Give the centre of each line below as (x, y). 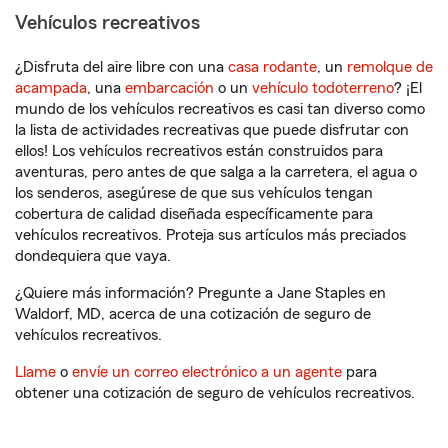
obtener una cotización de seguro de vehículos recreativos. (215, 393)
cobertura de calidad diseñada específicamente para (194, 214)
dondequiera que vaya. (93, 256)
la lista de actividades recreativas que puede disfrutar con (212, 130)
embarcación (169, 88)
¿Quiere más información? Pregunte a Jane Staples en (200, 293)
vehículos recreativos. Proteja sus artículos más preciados (210, 235)
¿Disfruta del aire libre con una (121, 67)
